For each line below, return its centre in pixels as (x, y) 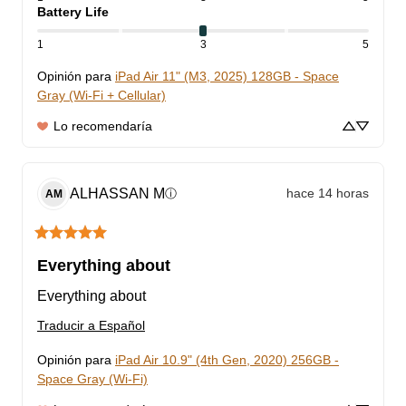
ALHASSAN (110, 194)
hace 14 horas (328, 193)
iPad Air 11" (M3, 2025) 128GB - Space (227, 76)
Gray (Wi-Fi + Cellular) (101, 95)
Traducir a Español (91, 325)
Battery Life (73, 11)
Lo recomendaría (103, 126)
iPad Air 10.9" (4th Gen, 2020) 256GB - (227, 359)
